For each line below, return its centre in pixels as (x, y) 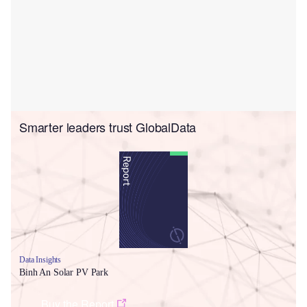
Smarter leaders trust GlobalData (108, 127)
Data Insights (40, 259)
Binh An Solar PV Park (64, 272)
